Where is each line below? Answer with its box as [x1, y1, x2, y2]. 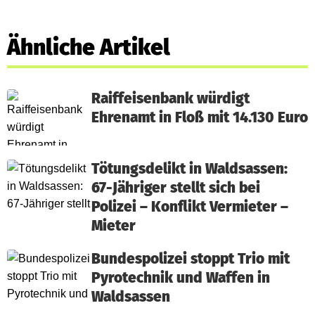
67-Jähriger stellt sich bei [91, 179, 260, 197]
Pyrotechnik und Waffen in [91, 269, 270, 287]
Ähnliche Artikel [7, 34, 170, 60]
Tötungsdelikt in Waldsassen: [91, 160, 288, 178]
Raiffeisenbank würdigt [91, 90, 250, 108]
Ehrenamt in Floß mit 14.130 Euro [91, 109, 308, 127]
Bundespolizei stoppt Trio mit [91, 250, 290, 268]
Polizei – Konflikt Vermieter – [91, 198, 288, 216]
